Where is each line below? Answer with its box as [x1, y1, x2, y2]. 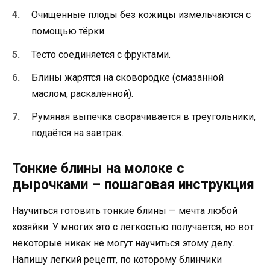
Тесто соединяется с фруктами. [31, 48, 171, 60]
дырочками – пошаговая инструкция [12, 177, 254, 193]
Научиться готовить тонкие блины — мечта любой [12, 205, 237, 216]
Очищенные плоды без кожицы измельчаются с [31, 9, 251, 21]
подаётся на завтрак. [31, 127, 124, 139]
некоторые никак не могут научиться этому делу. [12, 237, 234, 249]
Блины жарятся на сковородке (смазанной [31, 71, 224, 83]
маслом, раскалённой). [31, 87, 133, 99]
